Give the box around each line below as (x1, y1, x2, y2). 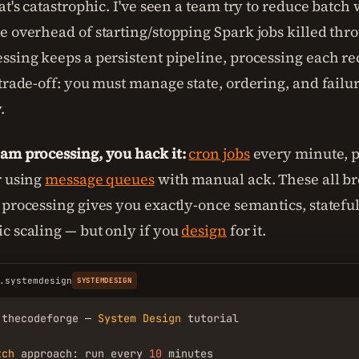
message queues (45, 169, 155, 189)
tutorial (181, 311, 239, 325)
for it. (226, 220, 267, 240)
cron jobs (188, 143, 250, 163)
